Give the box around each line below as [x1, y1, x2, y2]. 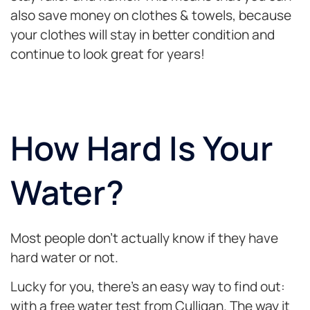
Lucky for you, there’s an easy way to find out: [10, 277, 285, 296]
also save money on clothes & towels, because [10, 6, 291, 24]
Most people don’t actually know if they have [10, 228, 278, 247]
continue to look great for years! [10, 44, 205, 63]
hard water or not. [10, 248, 118, 266]
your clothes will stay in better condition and [10, 25, 275, 44]
